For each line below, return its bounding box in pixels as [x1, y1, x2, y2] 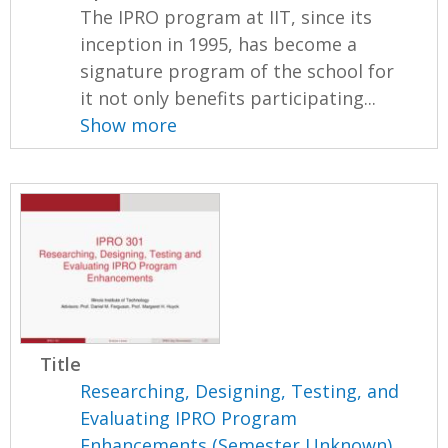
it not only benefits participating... [80, 86, 377, 111]
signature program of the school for [80, 59, 395, 84]
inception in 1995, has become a [80, 32, 358, 57]
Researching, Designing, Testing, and [80, 378, 400, 403]
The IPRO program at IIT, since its [80, 5, 373, 30]
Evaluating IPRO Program [80, 405, 298, 430]
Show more [80, 113, 178, 138]
